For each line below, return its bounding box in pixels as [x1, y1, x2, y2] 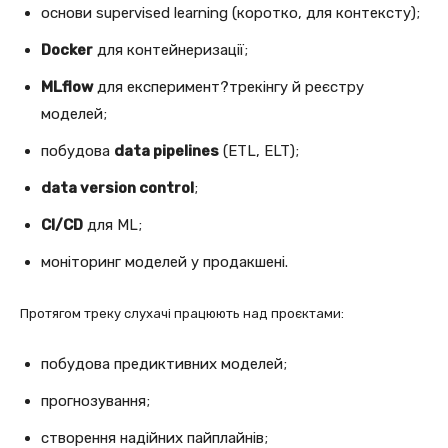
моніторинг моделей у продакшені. [41, 252, 288, 271]
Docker [41, 40, 93, 59]
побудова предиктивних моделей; [41, 354, 287, 373]
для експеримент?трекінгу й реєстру [93, 77, 364, 96]
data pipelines [114, 141, 219, 160]
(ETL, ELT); [219, 141, 299, 160]
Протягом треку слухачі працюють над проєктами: [20, 305, 344, 321]
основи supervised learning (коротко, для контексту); [41, 3, 420, 22]
